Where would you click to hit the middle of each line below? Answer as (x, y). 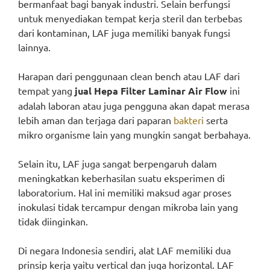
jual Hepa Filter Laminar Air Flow (151, 91)
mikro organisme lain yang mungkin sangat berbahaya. (134, 134)
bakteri (189, 120)
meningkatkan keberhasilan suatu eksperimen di (121, 178)
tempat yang (46, 90)
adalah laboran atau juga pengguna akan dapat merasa (134, 105)
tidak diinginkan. (53, 221)
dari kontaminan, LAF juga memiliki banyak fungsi (124, 33)
